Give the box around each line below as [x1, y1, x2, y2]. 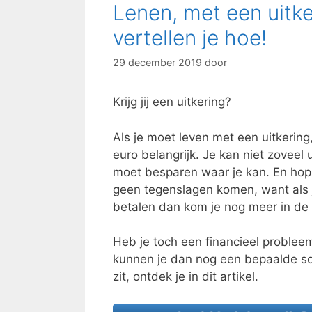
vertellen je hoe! [113, 24, 267, 50]
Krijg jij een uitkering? [113, 95, 231, 109]
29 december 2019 [113, 56, 202, 69]
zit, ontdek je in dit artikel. [113, 270, 258, 284]
